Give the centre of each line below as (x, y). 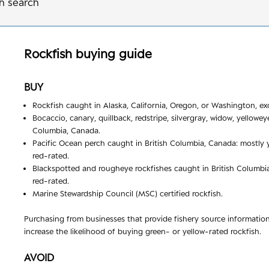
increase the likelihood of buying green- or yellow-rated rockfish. (143, 231)
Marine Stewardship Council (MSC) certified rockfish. (128, 193)
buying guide (112, 53)
